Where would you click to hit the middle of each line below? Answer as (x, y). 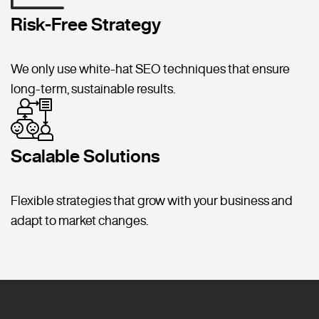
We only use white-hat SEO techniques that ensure (150, 69)
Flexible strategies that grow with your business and (152, 200)
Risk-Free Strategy (86, 24)
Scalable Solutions (85, 156)
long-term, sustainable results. (93, 89)
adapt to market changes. (79, 220)
